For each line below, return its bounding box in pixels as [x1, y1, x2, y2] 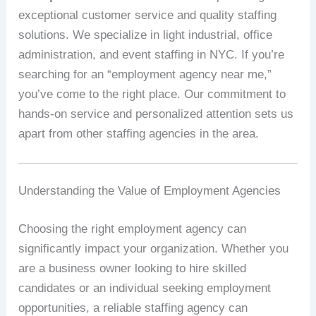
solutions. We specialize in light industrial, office [18, 28, 273, 42]
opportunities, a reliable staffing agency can [18, 300, 248, 315]
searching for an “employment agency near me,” [18, 67, 272, 81]
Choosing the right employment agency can [18, 221, 247, 236]
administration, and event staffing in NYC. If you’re [18, 47, 285, 61]
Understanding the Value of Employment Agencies [18, 184, 281, 198]
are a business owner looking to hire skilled [18, 261, 247, 275]
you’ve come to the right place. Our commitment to [18, 87, 286, 101]
